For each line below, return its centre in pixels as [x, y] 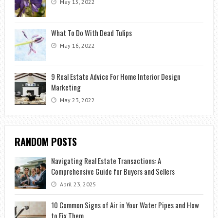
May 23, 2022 [76, 100]
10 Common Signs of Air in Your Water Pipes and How [125, 205]
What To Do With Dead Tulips [91, 32]
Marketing [66, 87]
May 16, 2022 [76, 45]
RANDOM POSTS [45, 141]
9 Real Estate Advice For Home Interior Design [116, 76]
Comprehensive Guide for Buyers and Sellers [113, 171]
